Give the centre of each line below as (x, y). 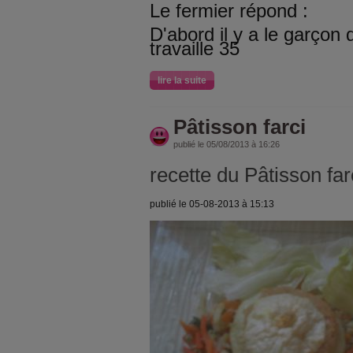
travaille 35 (195, 48)
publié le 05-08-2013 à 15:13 (212, 204)
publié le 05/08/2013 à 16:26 (227, 144)
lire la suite (182, 80)
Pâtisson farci (240, 127)
